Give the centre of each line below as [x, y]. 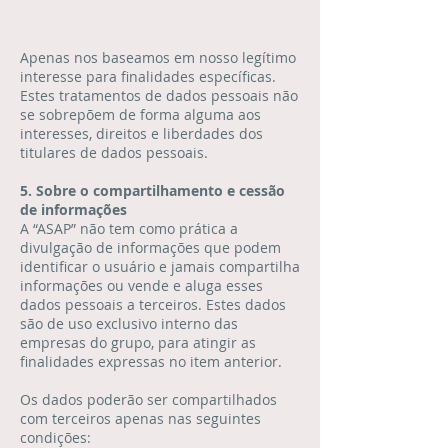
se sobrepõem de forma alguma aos [140, 114]
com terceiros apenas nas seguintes [140, 418]
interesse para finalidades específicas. [148, 76]
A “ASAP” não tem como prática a [129, 228]
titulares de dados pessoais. [114, 152]
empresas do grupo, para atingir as [138, 342]
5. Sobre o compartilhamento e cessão [152, 190]
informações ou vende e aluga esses [141, 285]
